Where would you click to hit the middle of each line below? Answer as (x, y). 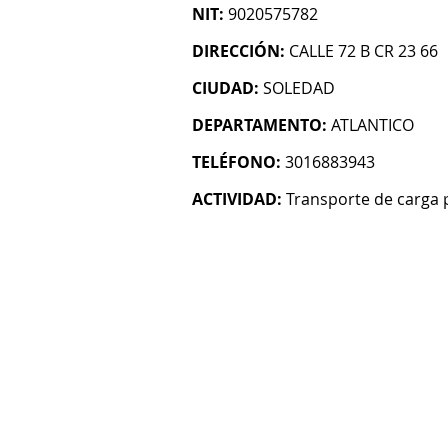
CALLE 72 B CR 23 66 (363, 51)
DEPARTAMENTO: (259, 125)
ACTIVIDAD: (237, 199)
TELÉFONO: (236, 162)
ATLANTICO (372, 125)
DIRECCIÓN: (238, 51)
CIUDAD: (225, 88)
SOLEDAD (299, 88)
